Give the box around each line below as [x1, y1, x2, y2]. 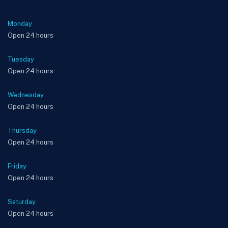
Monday [8, 20, 32, 27]
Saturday [8, 198, 36, 206]
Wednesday [8, 91, 44, 99]
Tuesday [8, 55, 34, 63]
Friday [8, 162, 26, 170]
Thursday [8, 127, 37, 134]
